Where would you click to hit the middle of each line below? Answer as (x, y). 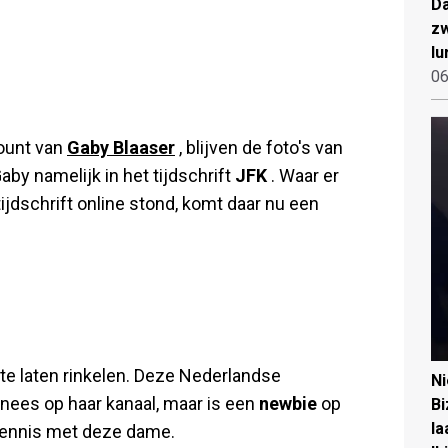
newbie (290, 403)
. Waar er (303, 175)
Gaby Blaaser (121, 147)
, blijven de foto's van (259, 147)
